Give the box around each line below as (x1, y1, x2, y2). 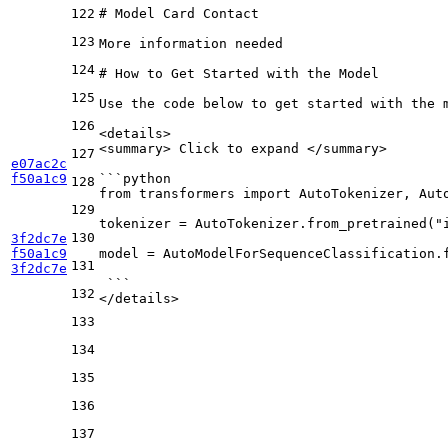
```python (99, 170, 171, 186)
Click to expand (171, 140, 307, 156)
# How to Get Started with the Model (99, 65, 379, 81)
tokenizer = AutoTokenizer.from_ (99, 215, 347, 231)
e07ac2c (11, 155, 67, 171)
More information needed (99, 35, 283, 51)
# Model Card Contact (99, 5, 259, 21)
